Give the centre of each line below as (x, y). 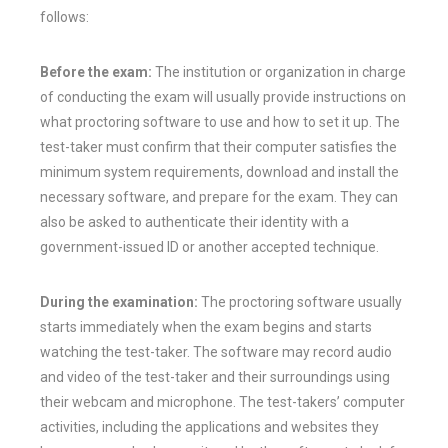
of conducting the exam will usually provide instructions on (223, 96)
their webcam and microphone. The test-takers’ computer (222, 401)
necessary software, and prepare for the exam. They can (219, 196)
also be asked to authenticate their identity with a (194, 221)
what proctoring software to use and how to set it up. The (220, 121)
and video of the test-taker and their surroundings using (215, 376)
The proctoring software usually (300, 301)
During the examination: (119, 301)
